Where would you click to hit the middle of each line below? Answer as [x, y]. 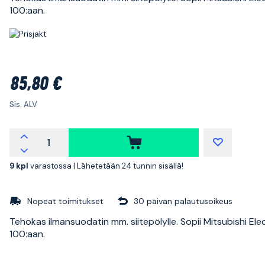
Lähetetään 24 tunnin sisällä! [130, 166]
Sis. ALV [23, 104]
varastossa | [54, 166]
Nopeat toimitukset [65, 201]
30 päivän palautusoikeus [183, 201]
